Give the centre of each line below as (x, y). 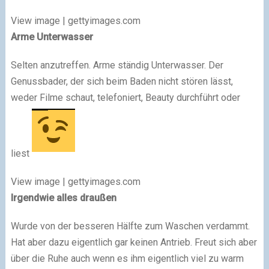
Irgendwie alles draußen (63, 198)
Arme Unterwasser (52, 37)
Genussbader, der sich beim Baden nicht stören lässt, (122, 81)
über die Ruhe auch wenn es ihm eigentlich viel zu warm (127, 258)
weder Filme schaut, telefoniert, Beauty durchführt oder (125, 98)
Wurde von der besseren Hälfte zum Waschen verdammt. (130, 226)
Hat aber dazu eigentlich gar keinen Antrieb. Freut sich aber (134, 242)
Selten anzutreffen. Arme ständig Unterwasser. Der (117, 65)
